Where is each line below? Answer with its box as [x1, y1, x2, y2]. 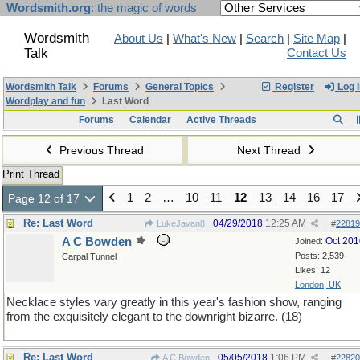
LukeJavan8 [154, 219, 205, 228]
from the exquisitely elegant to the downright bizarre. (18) [6, 310, 302, 323]
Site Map [293, 32, 340, 45]
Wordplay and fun [6, 96, 85, 107]
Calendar [129, 114, 171, 125]
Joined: [295, 236, 325, 246]
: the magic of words [91, 2, 197, 14]
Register [272, 81, 314, 92]
